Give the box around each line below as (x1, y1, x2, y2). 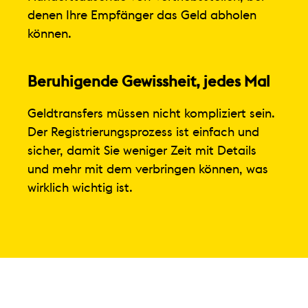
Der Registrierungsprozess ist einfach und (27, 125, 259, 138)
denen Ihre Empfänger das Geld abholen (27, 8, 256, 21)
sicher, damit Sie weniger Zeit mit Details (27, 144, 256, 157)
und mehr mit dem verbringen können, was (27, 162, 268, 175)
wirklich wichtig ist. (27, 181, 133, 194)
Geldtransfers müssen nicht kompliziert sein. (27, 107, 275, 120)
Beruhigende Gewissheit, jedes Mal (27, 74, 270, 89)
